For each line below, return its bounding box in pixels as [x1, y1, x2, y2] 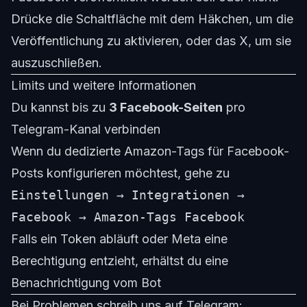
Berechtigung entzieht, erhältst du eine [11, 254, 228, 269]
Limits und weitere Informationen [11, 78, 196, 93]
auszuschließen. [11, 56, 102, 71]
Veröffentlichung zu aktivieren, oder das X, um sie [11, 34, 291, 49]
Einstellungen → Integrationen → [11, 188, 245, 203]
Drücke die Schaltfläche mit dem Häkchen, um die [11, 12, 293, 27]
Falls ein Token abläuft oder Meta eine [11, 232, 228, 247]
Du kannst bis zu [11, 100, 109, 115]
